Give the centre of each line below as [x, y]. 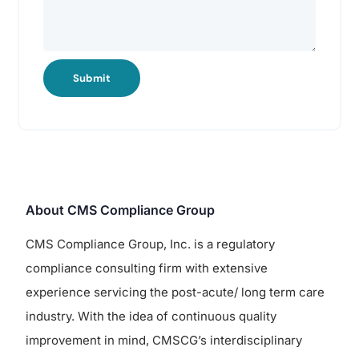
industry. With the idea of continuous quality [151, 316]
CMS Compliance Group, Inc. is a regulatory [151, 244]
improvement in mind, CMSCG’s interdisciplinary [164, 340]
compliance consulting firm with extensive [147, 268]
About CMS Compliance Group [121, 210]
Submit [92, 79]
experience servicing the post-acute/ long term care [175, 292]
